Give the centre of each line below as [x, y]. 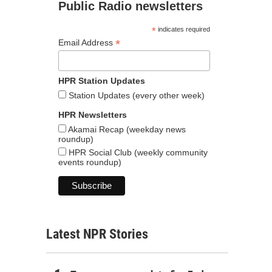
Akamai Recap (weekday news [126, 129]
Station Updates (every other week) [135, 95]
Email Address [87, 42]
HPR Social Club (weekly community [137, 152]
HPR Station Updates [102, 80]
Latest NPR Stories [97, 234]
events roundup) [90, 162]
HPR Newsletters [93, 114]
